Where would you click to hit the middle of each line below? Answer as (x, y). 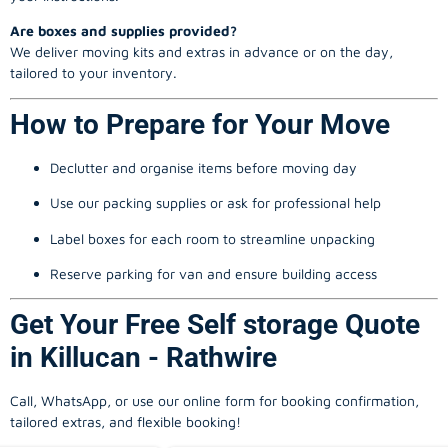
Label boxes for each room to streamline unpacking (212, 238)
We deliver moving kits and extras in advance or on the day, (201, 52)
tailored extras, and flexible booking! (125, 422)
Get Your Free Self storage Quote (215, 325)
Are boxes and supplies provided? (123, 31)
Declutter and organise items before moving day (203, 167)
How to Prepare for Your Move (200, 124)
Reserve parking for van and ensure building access (213, 273)
